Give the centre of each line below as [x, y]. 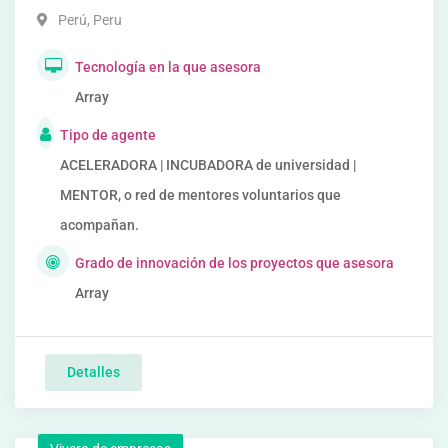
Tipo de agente [107, 135]
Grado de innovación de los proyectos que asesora [234, 263]
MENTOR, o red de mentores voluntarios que [200, 195]
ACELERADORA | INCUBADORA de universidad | [207, 165]
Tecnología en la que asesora [168, 67]
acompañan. [99, 225]
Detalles [93, 372]
